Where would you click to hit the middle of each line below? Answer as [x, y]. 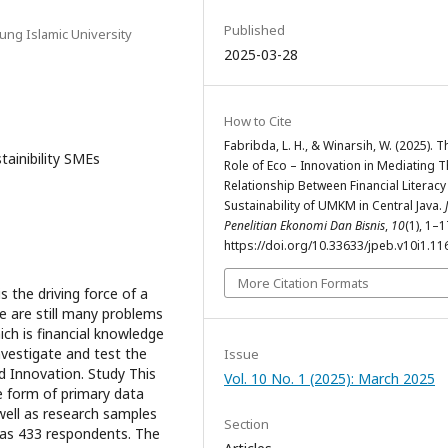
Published [254, 29]
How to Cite [258, 120]
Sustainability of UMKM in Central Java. [334, 205]
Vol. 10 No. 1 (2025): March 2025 [329, 378]
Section [246, 423]
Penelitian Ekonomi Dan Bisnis [304, 225]
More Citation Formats [303, 282]
